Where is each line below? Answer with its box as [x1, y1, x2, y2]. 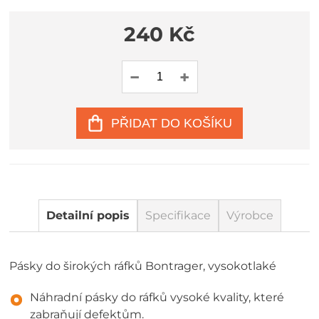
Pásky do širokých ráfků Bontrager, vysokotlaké [9, 259, 277, 273]
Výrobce [226, 209, 273, 222]
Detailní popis [46, 209, 130, 222]
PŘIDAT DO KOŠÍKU [111, 115, 232, 130]
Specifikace [145, 209, 211, 222]
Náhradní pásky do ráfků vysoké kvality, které [30, 290, 285, 304]
